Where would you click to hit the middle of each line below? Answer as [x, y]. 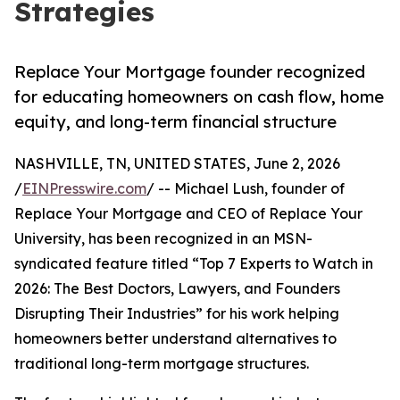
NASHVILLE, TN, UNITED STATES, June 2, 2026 [177, 164]
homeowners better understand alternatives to [175, 339]
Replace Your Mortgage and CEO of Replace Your [188, 214]
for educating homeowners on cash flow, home [199, 97]
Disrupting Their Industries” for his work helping [177, 314]
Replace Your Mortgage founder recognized [190, 72]
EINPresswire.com [84, 189]
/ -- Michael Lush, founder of [246, 189]
